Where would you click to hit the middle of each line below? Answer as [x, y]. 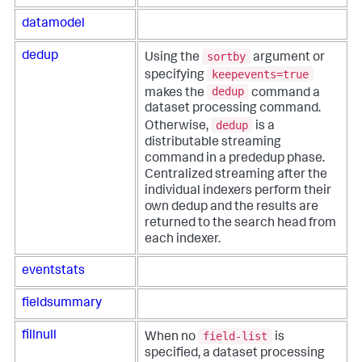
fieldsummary [62, 304]
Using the [173, 58]
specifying [176, 76]
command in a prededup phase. [235, 159]
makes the [176, 93]
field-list [235, 336]
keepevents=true [260, 74]
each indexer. [183, 240]
